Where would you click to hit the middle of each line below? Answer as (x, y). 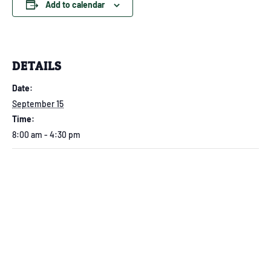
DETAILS (37, 66)
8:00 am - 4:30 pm (46, 134)
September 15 (38, 103)
